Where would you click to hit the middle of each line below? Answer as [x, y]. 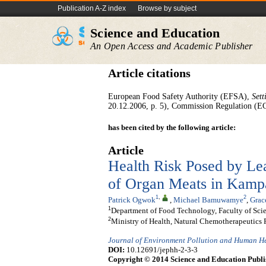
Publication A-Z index [92, 8]
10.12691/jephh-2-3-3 [161, 250]
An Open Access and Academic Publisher [172, 46]
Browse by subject [167, 8]
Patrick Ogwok [132, 199]
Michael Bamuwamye [208, 199]
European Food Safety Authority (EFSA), [180, 96]
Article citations [149, 73]
